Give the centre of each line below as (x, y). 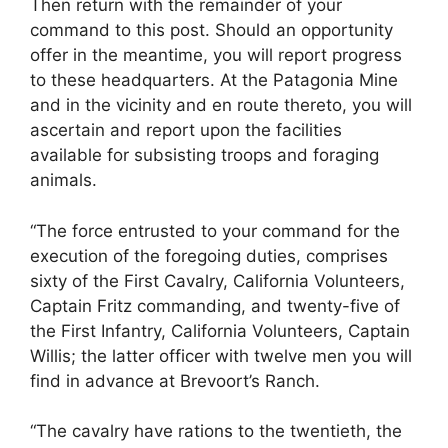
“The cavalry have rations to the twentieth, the (216, 431)
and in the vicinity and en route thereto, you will (221, 105)
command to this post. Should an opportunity (211, 30)
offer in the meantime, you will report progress (216, 55)
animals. (63, 180)
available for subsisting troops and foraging (204, 155)
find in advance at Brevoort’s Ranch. (175, 380)
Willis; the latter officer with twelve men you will (221, 355)
